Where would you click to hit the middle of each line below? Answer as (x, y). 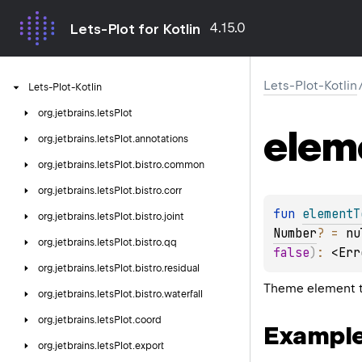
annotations (162, 139)
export (149, 346)
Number (295, 233)
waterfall (183, 294)
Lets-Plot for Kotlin (135, 29)
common (184, 165)
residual (182, 268)
